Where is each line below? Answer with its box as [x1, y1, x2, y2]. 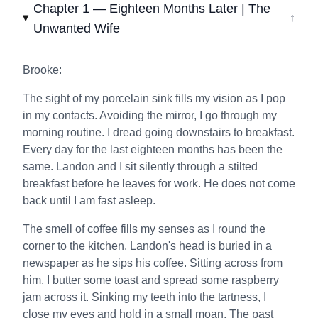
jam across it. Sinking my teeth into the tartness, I [23, 291, 266, 303]
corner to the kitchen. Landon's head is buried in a [23, 240, 272, 252]
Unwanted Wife [33, 21, 120, 35]
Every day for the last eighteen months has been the [23, 143, 283, 155]
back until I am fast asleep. [23, 194, 155, 207]
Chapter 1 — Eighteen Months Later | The [33, 1, 270, 16]
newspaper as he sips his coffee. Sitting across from [23, 257, 283, 269]
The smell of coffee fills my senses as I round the [23, 223, 265, 235]
